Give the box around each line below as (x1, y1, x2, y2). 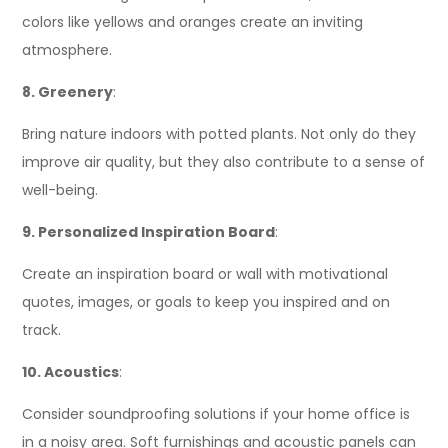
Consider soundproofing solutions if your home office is (22, 404, 411, 424)
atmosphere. (22, 40, 113, 60)
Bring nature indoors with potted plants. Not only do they (22, 124, 417, 144)
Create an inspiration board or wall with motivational (22, 264, 389, 284)
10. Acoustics (22, 362, 120, 382)
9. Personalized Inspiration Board (22, 222, 276, 242)
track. (22, 320, 62, 340)
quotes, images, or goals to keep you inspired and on (22, 292, 391, 312)
